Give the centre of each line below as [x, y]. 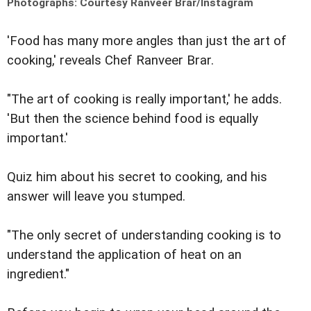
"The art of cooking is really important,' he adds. [144, 99]
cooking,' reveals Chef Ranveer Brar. [112, 60]
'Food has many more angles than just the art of [147, 41]
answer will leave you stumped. [96, 196]
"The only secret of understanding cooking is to [144, 235]
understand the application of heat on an [124, 254]
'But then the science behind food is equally [133, 118]
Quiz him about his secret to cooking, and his [137, 177]
